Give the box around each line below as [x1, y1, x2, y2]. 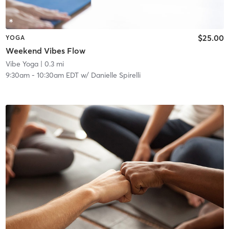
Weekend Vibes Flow [5, 45, 85, 56]
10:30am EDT [36, 71, 79, 80]
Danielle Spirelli [90, 71, 141, 80]
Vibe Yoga [5, 59, 38, 69]
